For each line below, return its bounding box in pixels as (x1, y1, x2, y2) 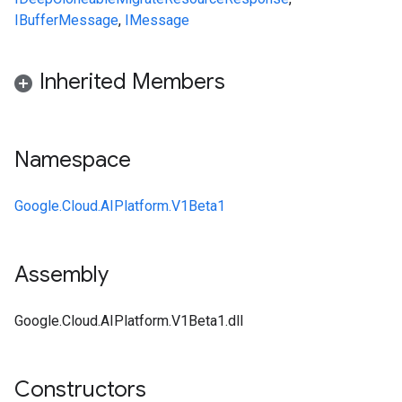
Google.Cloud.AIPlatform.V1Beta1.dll (14, 312, 243, 329)
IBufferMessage (14, 12, 118, 29)
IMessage (125, 12, 189, 29)
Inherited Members (39, 68, 225, 95)
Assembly (14, 261, 109, 288)
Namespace (14, 146, 131, 173)
